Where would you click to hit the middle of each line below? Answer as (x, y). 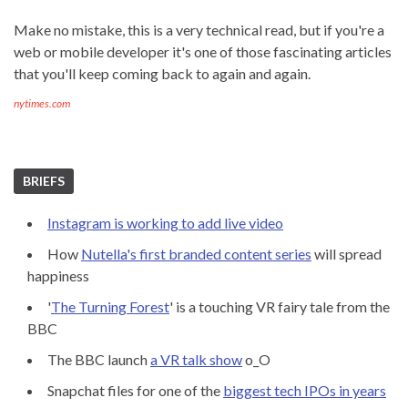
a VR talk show (196, 360)
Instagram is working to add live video (165, 223)
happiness (58, 276)
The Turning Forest (110, 307)
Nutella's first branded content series (196, 254)
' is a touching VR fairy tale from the (280, 307)
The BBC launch (99, 360)
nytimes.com (42, 104)
